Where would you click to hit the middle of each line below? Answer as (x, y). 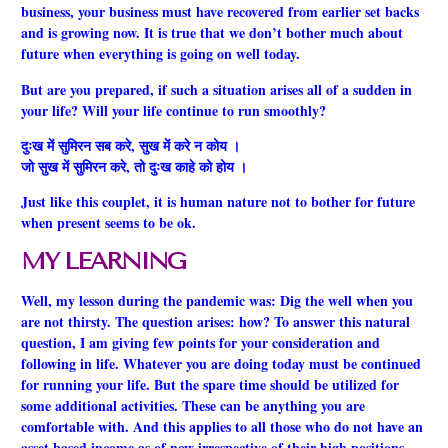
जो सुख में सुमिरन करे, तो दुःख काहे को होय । (134, 166)
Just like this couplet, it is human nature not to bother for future (218, 202)
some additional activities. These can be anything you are (193, 405)
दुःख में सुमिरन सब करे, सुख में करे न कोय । (130, 145)
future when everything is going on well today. (160, 54)
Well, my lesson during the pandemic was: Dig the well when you (217, 300)
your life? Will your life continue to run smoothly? (173, 110)
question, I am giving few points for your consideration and (200, 342)
